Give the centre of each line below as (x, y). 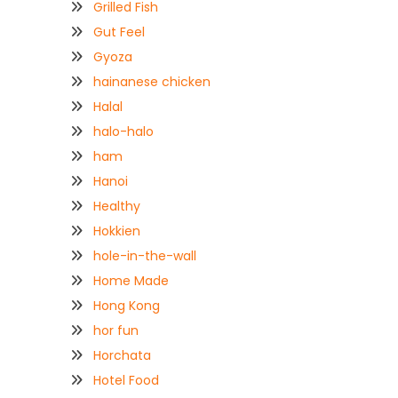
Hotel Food (126, 380)
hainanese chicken (152, 81)
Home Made (131, 280)
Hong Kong (127, 305)
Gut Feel (119, 32)
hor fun (116, 330)
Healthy (117, 206)
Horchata (122, 355)
